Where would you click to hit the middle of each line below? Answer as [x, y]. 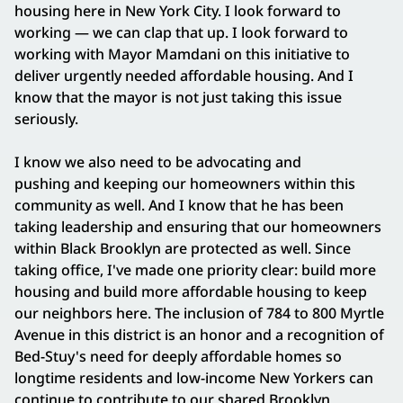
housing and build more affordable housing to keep [191, 292]
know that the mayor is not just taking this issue [178, 98]
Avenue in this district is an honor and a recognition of [199, 335]
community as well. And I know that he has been [179, 206]
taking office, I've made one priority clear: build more [195, 270]
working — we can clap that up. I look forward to [181, 33]
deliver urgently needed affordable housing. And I [184, 76]
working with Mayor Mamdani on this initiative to [182, 54]
